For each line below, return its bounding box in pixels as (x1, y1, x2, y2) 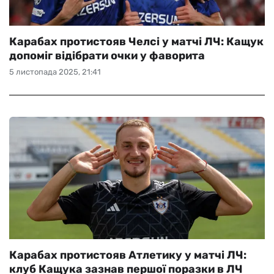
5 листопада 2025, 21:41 (9, 67, 101, 76)
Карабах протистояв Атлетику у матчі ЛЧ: (9, 248, 246, 262)
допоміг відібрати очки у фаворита (9, 49, 205, 62)
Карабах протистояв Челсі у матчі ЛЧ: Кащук (9, 35, 264, 48)
